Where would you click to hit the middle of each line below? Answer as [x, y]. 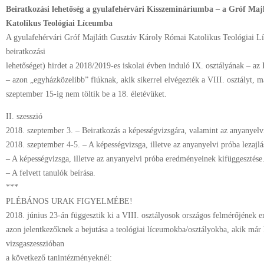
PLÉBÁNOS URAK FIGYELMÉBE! [69, 201]
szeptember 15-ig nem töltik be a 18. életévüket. [86, 94]
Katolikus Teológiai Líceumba [59, 23]
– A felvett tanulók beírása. [51, 173]
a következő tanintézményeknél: [59, 258]
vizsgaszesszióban [35, 244]
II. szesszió [24, 116]
